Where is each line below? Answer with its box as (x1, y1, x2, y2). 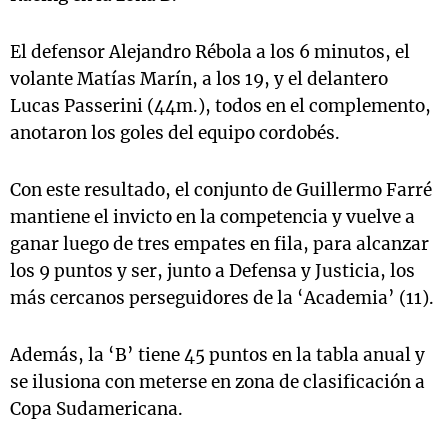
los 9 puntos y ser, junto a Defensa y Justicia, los (10, 260, 415, 282)
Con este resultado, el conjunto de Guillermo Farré (10, 179, 432, 201)
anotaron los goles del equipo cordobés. (10, 122, 340, 144)
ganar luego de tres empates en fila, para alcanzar (10, 233, 429, 255)
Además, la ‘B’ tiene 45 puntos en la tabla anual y (10, 344, 425, 366)
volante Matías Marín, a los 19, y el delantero (10, 68, 388, 90)
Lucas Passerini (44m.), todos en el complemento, (10, 95, 431, 117)
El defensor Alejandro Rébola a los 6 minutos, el (10, 41, 410, 63)
